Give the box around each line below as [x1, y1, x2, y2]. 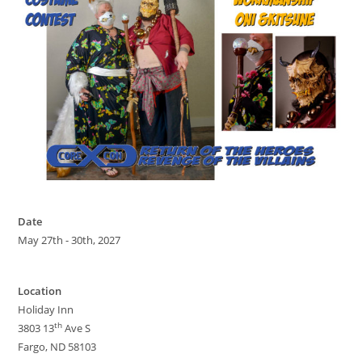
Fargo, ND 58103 [18, 339, 97, 354]
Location [18, 283, 62, 298]
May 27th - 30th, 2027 [18, 232, 121, 247]
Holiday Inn [18, 301, 74, 317]
